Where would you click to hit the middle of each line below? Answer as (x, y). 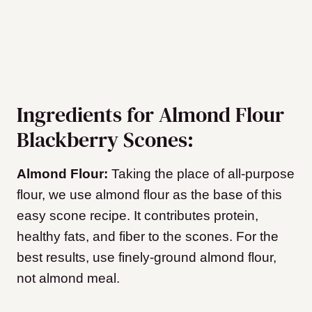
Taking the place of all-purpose (203, 174)
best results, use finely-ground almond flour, (147, 258)
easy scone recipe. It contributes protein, (138, 216)
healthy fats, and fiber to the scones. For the (148, 237)
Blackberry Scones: (105, 140)
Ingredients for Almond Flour (150, 115)
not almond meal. (68, 279)
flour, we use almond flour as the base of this (149, 195)
